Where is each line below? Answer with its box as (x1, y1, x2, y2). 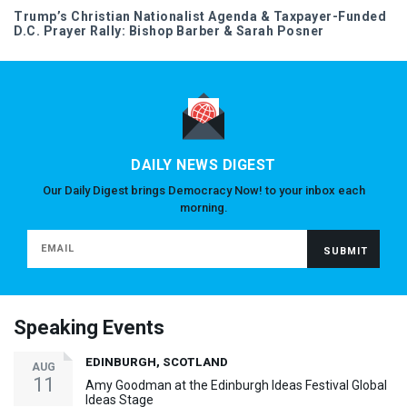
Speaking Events (14, 315, 164, 339)
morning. (179, 200, 228, 214)
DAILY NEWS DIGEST (131, 155, 276, 174)
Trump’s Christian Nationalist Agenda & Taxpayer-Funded (14, 8, 386, 24)
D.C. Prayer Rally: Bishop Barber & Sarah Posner (14, 23, 324, 38)
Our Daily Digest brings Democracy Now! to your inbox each (42, 183, 365, 197)
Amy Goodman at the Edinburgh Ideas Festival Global (85, 377, 387, 392)
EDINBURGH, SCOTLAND (85, 354, 228, 369)
